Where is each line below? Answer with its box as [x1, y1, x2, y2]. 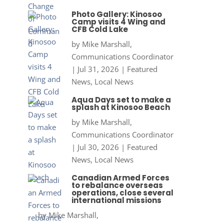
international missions [71, 195, 161, 206]
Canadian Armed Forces [71, 172, 169, 183]
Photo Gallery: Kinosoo [71, 9, 162, 20]
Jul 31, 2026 [77, 64, 119, 74]
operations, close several [71, 187, 173, 198]
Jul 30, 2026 [77, 142, 119, 152]
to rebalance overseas [71, 180, 163, 191]
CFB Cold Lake [71, 24, 128, 35]
